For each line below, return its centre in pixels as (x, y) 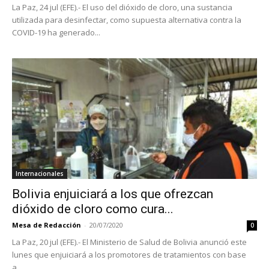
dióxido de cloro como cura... (93, 209)
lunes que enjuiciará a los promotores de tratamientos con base (129, 255)
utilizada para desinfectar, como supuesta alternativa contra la (127, 20)
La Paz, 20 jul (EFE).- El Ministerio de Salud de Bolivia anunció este (129, 242)
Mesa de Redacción (47, 225)
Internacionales (40, 174)
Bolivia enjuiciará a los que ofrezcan (113, 194)
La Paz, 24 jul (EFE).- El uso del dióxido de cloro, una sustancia (122, 7)
